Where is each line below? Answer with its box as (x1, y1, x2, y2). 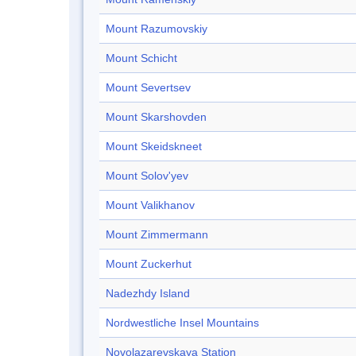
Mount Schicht (106, 52, 177, 65)
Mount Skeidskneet (106, 140, 202, 153)
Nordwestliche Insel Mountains (106, 316, 259, 330)
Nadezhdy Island (106, 287, 190, 300)
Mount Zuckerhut (106, 257, 192, 271)
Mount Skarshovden (106, 110, 207, 124)
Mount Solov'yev (106, 169, 188, 183)
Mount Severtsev (106, 81, 191, 95)
